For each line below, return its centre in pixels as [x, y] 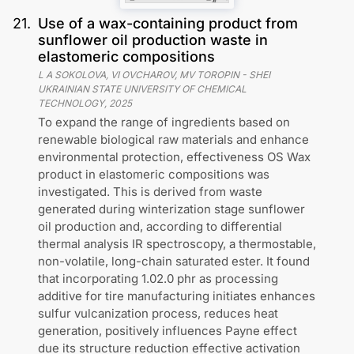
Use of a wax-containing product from [168, 23]
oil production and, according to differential [160, 226]
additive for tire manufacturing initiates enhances [177, 296]
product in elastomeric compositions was [154, 174]
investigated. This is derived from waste [150, 191]
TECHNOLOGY [71, 103]
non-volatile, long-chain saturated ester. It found [174, 261]
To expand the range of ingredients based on [164, 122]
